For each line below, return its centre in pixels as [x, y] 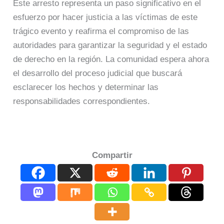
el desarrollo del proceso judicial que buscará [98, 73]
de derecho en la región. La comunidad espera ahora [111, 59]
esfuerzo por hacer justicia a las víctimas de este [105, 17]
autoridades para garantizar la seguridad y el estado [110, 45]
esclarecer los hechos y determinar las [86, 87]
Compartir [112, 155]
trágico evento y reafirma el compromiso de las [101, 31]
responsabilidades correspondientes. [82, 101]
